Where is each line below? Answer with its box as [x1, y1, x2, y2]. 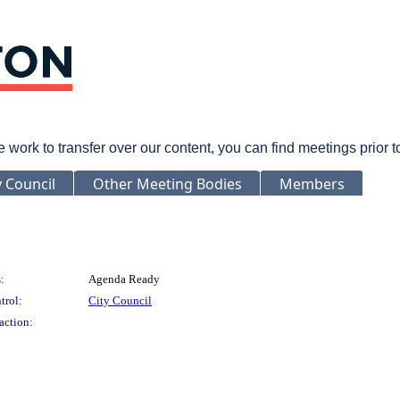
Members [279, 173, 345, 194]
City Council [88, 293, 152, 307]
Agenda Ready [88, 271, 160, 286]
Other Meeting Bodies [93, 173, 242, 194]
